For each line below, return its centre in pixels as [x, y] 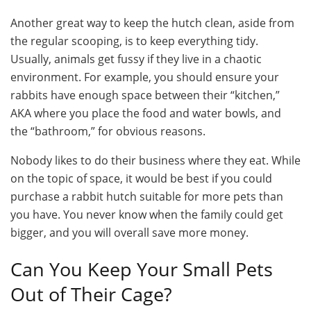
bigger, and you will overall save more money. [129, 232]
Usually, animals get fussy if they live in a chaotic [136, 59]
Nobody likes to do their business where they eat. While [155, 160]
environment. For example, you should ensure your [145, 77]
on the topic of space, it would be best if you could [141, 178]
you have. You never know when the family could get [147, 214]
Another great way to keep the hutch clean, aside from [152, 23]
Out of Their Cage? [91, 294]
